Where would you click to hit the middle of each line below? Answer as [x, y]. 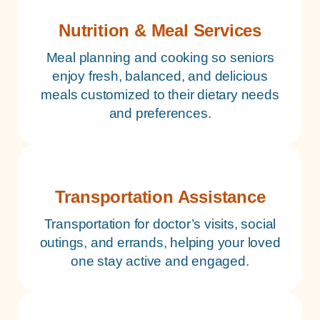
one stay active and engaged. [160, 261]
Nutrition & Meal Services [160, 31]
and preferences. [160, 114]
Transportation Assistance [160, 196]
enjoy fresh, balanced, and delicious [160, 76]
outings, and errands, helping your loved [160, 242]
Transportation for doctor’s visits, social [160, 224]
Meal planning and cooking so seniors [160, 58]
